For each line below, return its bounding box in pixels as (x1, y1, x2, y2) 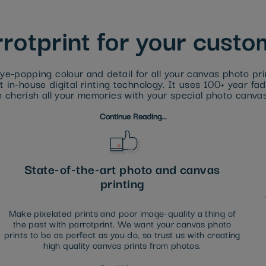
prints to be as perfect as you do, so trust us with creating (4, 227, 240, 242)
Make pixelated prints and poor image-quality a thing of (8, 205, 236, 220)
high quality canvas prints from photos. (43, 237, 201, 252)
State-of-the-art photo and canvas (24, 159, 220, 179)
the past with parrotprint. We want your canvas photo (13, 216, 232, 231)
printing (100, 173, 144, 193)
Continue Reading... (99, 109, 167, 123)
